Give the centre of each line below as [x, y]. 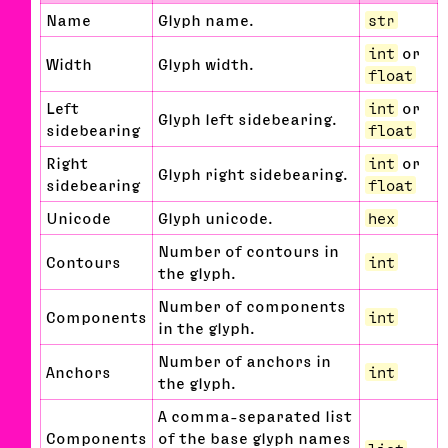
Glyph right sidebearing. [252, 174]
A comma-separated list [255, 416]
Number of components [252, 306]
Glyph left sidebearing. [247, 119]
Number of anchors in [244, 361]
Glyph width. [205, 64]
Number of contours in [248, 251]
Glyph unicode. [215, 218]
